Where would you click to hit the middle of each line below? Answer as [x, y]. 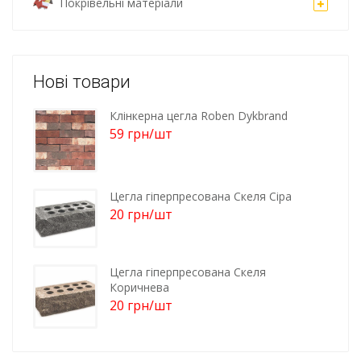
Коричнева [139, 288]
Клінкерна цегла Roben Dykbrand [199, 116]
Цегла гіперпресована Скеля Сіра [201, 196]
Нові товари [82, 82]
